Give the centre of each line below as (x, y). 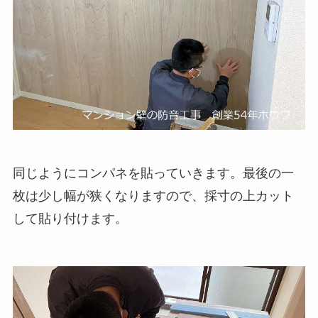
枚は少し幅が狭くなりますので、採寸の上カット (153, 196)
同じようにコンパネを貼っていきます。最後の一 (153, 174)
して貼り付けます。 (70, 219)
